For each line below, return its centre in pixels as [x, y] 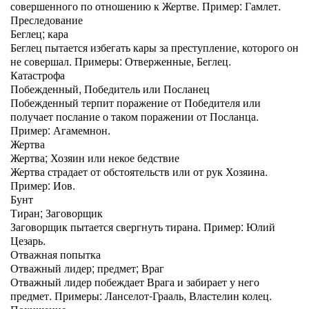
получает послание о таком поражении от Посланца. [134, 116]
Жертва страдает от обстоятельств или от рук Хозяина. [139, 171]
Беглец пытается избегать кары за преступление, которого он [154, 47]
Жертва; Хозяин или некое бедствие [95, 158]
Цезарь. [28, 240]
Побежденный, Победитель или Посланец [110, 89]
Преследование [47, 20]
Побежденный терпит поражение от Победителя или [136, 102]
